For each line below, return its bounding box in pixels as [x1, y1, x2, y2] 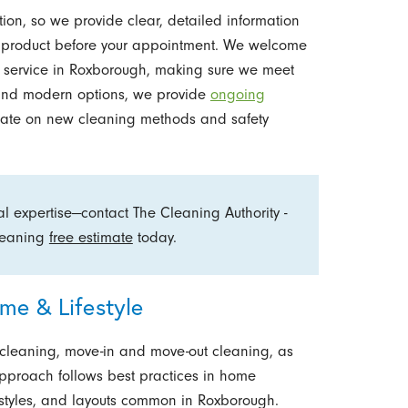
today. [132, 228, 177, 246]
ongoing [209, 86, 265, 104]
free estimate [48, 228, 133, 246]
